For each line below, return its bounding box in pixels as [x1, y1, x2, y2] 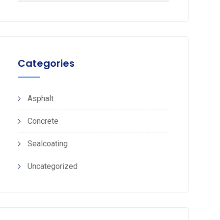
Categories [17, 56, 75, 70]
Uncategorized [27, 162, 78, 171]
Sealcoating [27, 139, 68, 148]
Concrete [27, 116, 58, 126]
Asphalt [27, 94, 54, 103]
